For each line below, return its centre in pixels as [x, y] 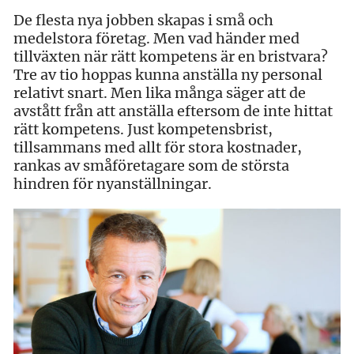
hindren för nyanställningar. [113, 183]
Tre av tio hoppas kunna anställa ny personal [168, 74]
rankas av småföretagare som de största [151, 165]
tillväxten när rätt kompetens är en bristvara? [171, 56]
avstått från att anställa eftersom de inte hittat [173, 111]
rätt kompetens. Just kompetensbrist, [143, 129]
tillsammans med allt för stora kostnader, [158, 147]
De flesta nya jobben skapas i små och [143, 20]
